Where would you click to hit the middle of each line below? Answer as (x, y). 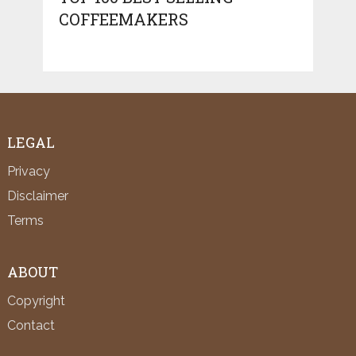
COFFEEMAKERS (123, 19)
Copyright (36, 301)
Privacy (28, 172)
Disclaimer (37, 196)
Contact (31, 326)
